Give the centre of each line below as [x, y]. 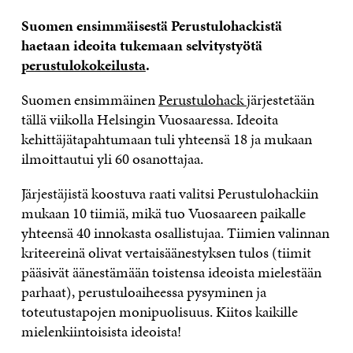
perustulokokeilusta [83, 65]
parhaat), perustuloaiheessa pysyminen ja [143, 292]
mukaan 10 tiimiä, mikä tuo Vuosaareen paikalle [163, 213]
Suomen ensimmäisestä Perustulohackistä [151, 25]
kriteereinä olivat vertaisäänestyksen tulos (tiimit [166, 252]
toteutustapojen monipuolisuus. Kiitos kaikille [159, 311]
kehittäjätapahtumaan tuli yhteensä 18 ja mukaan [166, 139]
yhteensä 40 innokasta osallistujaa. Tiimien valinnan [175, 232]
